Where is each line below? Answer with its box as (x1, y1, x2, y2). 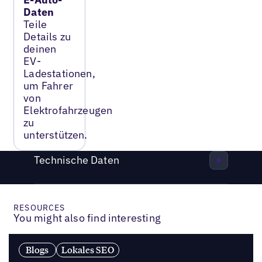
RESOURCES (13, 202, 65, 213)
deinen (23, 42, 57, 56)
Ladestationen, (23, 66, 95, 80)
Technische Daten (34, 153, 119, 167)
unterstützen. (23, 127, 88, 142)
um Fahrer (23, 78, 73, 92)
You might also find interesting (13, 211, 161, 225)
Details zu (23, 29, 71, 43)
